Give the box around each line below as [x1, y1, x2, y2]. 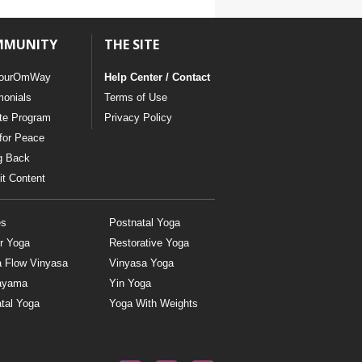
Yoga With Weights [108, 297, 198, 310]
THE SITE [103, 35, 159, 53]
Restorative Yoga [108, 237, 189, 250]
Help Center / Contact [103, 70, 210, 83]
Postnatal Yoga [108, 217, 180, 229]
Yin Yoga [108, 277, 151, 290]
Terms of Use [103, 90, 167, 103]
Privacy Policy [103, 111, 172, 124]
